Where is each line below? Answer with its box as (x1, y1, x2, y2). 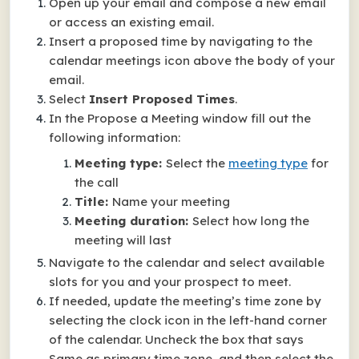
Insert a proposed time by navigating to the (49, 34, 313, 49)
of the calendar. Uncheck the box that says (49, 332, 304, 347)
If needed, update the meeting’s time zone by (49, 293, 321, 309)
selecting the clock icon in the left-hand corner (49, 313, 327, 328)
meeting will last (75, 232, 171, 248)
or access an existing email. (49, 14, 214, 30)
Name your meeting (112, 194, 230, 209)
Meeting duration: (75, 213, 192, 228)
